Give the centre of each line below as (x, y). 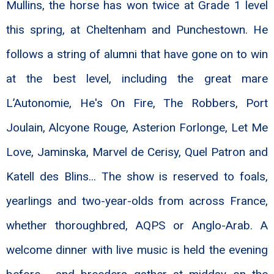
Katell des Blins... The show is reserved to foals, (137, 177)
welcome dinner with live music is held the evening (137, 250)
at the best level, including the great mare (137, 79)
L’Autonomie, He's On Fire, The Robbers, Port (137, 103)
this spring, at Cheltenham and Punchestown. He (137, 30)
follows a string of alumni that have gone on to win (137, 54)
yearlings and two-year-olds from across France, (137, 201)
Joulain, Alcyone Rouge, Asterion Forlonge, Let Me (137, 128)
